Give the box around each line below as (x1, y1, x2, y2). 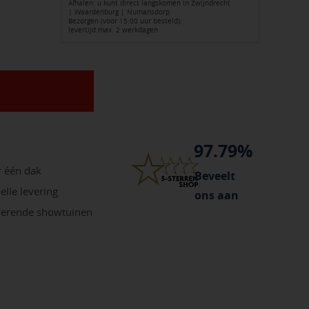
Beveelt (194, 168, 235, 183)
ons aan (194, 187, 239, 203)
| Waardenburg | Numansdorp (68, 8, 170, 17)
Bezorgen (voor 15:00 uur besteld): (68, 17, 182, 26)
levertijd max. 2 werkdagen (68, 26, 158, 35)
